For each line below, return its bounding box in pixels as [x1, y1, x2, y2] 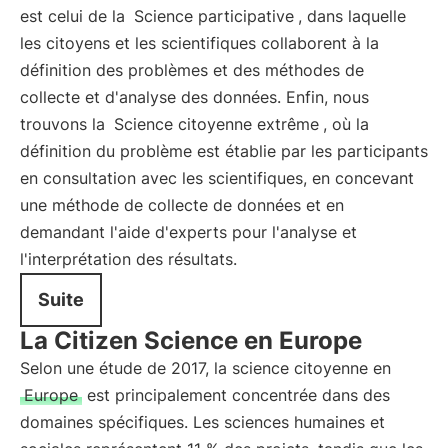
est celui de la [20, 6, 130, 26]
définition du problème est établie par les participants [20, 141, 428, 161]
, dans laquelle [298, 6, 406, 26]
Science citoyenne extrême [114, 114, 319, 134]
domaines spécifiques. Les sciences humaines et [20, 412, 385, 432]
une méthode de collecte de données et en [20, 195, 344, 215]
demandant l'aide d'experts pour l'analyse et [20, 222, 357, 242]
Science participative [134, 6, 294, 26]
